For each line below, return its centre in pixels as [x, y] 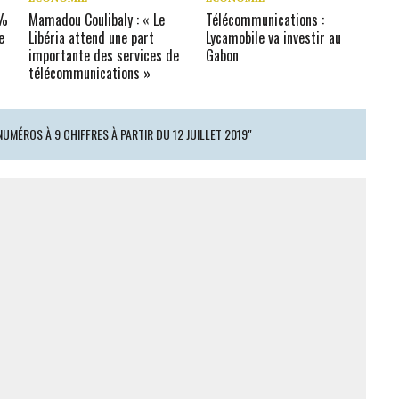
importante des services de [104, 55]
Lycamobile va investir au [274, 37]
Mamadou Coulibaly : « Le [97, 20]
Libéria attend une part [92, 37]
